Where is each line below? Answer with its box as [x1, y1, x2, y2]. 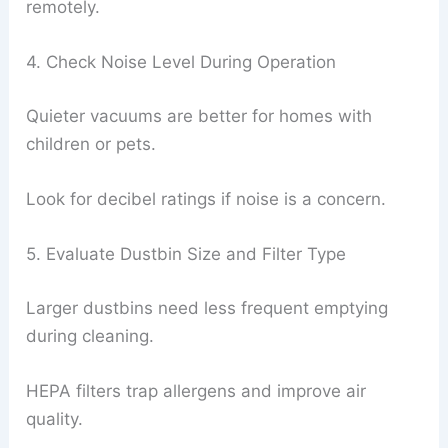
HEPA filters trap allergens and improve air [26, 381, 367, 402]
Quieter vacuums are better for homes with [26, 105, 373, 126]
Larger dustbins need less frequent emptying [26, 297, 389, 318]
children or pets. [26, 133, 157, 154]
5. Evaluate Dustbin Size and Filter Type [26, 244, 347, 265]
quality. [26, 409, 84, 430]
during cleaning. [26, 325, 155, 346]
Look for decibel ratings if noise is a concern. [26, 189, 387, 210]
